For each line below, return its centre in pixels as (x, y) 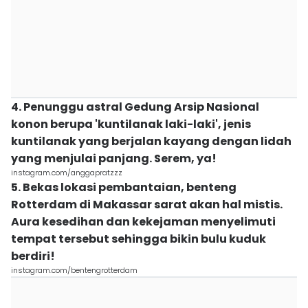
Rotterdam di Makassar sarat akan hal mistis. (147, 205)
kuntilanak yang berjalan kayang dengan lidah (151, 141)
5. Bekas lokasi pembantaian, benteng (124, 187)
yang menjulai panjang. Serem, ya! (114, 158)
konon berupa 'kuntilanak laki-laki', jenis (131, 124)
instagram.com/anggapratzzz (67, 173)
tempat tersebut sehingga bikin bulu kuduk (139, 239)
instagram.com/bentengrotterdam (74, 270)
